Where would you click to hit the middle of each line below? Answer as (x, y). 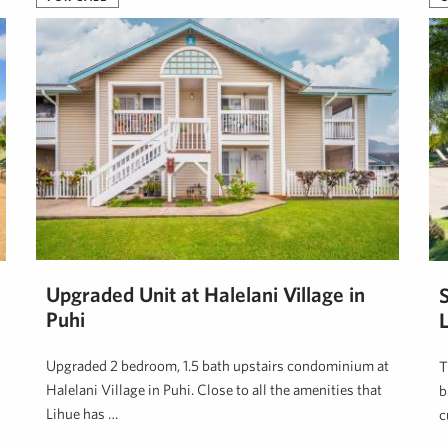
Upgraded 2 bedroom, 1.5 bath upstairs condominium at (217, 365)
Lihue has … (82, 413)
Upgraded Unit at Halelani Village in (205, 293)
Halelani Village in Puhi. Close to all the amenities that (214, 389)
